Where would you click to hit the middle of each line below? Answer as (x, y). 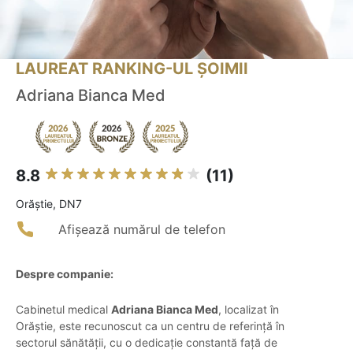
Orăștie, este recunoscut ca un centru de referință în (150, 326)
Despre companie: (65, 274)
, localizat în (249, 310)
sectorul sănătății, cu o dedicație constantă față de (147, 343)
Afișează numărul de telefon (142, 230)
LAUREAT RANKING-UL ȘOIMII (132, 69)
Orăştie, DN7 (49, 204)
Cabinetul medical (63, 310)
